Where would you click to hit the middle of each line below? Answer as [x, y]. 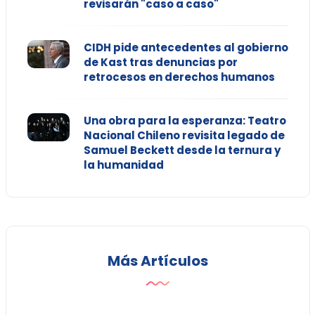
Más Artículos [157, 261]
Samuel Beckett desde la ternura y [182, 150]
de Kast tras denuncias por [160, 63]
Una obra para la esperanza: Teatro [185, 121]
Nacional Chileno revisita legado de [184, 136]
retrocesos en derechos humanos [179, 77]
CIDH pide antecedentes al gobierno [186, 48]
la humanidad [123, 165]
